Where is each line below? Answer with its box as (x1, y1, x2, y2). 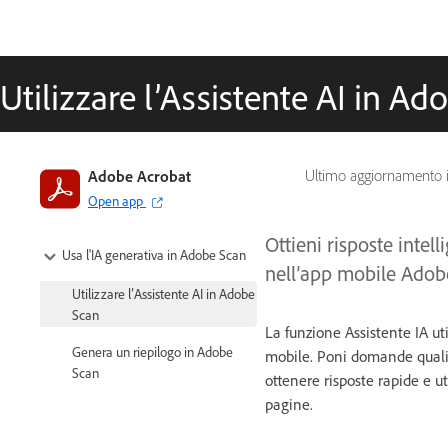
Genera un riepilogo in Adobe (72, 343, 233, 361)
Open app (88, 192, 143, 209)
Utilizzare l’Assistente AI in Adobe (72, 285, 255, 303)
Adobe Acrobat (88, 166, 191, 186)
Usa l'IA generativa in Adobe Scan (62, 246, 246, 263)
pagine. (265, 394, 313, 414)
